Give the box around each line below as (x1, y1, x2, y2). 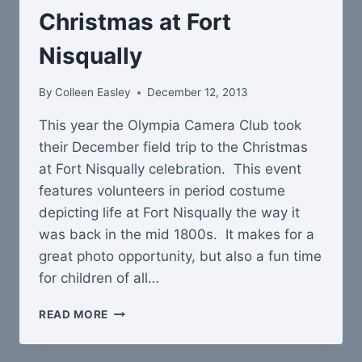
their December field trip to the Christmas (39, 139, 308, 156)
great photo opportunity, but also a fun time (39, 248, 322, 265)
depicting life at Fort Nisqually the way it (39, 204, 300, 221)
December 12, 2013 (147, 86, 249, 99)
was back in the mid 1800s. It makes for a (39, 226, 314, 243)
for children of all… (39, 270, 159, 287)
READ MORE (39, 308, 109, 322)
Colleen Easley (55, 86, 132, 99)
